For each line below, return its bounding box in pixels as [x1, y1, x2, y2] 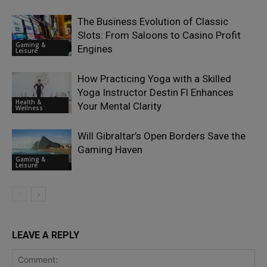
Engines [77, 43, 113, 55]
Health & [15, 97, 41, 106]
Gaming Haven [77, 144, 142, 156]
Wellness [15, 103, 43, 112]
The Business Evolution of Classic [77, 15, 228, 28]
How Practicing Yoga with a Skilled [77, 73, 231, 85]
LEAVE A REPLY [12, 229, 79, 241]
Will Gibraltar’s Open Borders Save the [77, 130, 246, 142]
